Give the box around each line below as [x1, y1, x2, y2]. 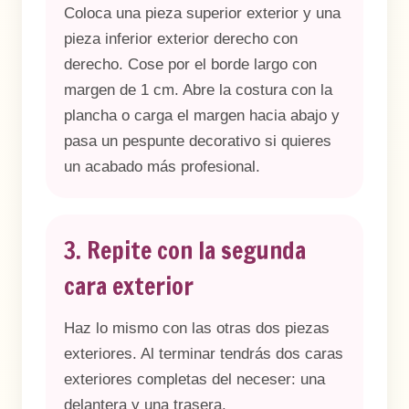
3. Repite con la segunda [64, 234, 306, 267]
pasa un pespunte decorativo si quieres [64, 132, 331, 150]
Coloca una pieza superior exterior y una [64, 5, 341, 22]
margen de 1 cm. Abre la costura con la [64, 81, 332, 99]
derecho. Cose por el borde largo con [64, 56, 317, 73]
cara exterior [64, 269, 194, 303]
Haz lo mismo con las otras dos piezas [64, 320, 330, 337]
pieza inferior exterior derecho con [64, 30, 298, 47]
